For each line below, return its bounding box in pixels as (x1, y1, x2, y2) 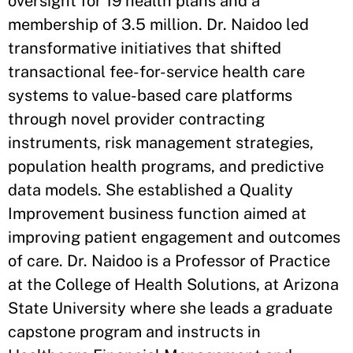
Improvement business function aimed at (8, 204, 307, 223)
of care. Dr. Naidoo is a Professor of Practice (8, 251, 330, 270)
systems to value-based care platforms (8, 86, 292, 105)
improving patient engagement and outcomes (8, 228, 340, 247)
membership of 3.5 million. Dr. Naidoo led (8, 15, 309, 34)
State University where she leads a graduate (8, 299, 333, 318)
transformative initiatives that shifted (8, 39, 281, 58)
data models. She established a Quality (8, 180, 293, 199)
